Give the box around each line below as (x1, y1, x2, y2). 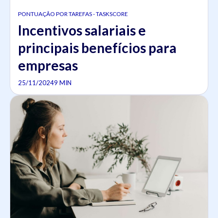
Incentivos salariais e (18, 21, 146, 38)
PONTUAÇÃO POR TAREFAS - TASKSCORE (18, 10, 128, 18)
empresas (18, 56, 78, 73)
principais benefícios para (18, 39, 177, 56)
